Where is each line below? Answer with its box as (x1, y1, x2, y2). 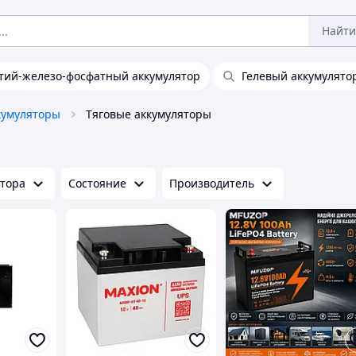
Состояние (68, 176, 126, 191)
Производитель (169, 176, 254, 191)
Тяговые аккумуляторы (86, 106, 211, 122)
